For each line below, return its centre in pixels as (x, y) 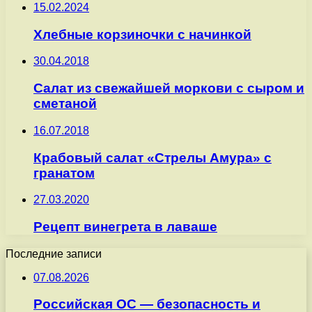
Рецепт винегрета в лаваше (125, 227)
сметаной (65, 104)
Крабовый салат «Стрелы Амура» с (153, 157)
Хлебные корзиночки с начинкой (142, 34)
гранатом (64, 173)
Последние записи (54, 253)
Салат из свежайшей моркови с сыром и (169, 88)
